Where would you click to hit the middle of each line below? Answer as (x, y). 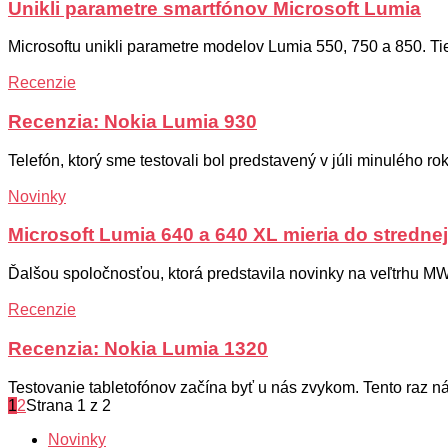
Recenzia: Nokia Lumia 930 (132, 122)
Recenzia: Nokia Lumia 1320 (138, 348)
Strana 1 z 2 (68, 405)
